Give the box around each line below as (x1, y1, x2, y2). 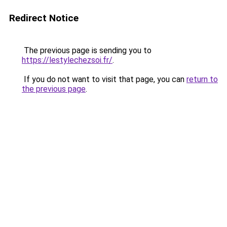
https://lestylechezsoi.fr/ (22, 55, 112, 65)
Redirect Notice (9, 12, 79, 24)
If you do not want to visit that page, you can (22, 74, 186, 84)
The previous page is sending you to (22, 46, 152, 55)
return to (186, 74, 218, 84)
